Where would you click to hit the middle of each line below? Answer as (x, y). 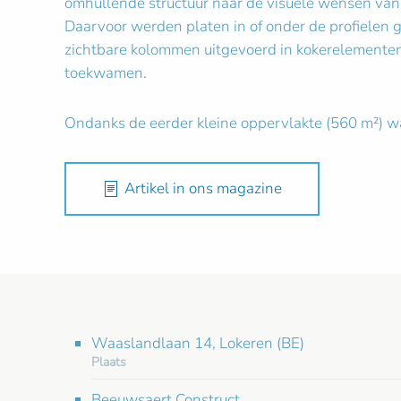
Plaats (109, 362)
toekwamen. (106, 73)
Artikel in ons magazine (203, 188)
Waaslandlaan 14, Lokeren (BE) (198, 343)
